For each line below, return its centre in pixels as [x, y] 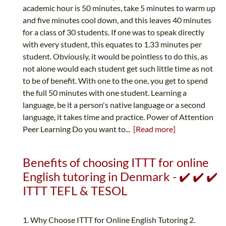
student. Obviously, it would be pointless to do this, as [115, 56]
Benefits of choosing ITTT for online [116, 162]
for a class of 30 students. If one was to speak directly [114, 32]
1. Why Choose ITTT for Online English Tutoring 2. [109, 220]
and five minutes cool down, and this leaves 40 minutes [117, 20]
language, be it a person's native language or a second [114, 105]
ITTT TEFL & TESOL [75, 191]
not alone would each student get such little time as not [118, 69]
